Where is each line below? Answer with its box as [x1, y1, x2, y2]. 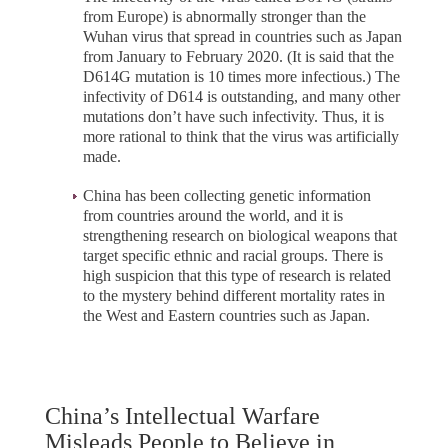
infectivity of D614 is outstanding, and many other [83, 88, 400, 105]
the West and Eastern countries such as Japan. [83, 307, 370, 325]
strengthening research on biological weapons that [83, 227, 397, 245]
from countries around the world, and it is [83, 207, 343, 225]
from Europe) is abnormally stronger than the [83, 8, 366, 25]
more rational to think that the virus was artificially [83, 128, 399, 145]
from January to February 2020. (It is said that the [83, 48, 394, 65]
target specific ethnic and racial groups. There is [83, 247, 383, 265]
